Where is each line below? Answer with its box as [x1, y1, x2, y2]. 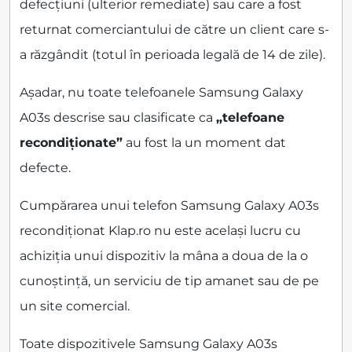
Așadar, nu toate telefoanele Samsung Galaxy [20, 85, 303, 101]
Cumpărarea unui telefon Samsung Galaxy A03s [20, 198, 319, 214]
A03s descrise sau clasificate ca [20, 110, 216, 126]
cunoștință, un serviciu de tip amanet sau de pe [20, 273, 319, 289]
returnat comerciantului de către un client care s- [20, 22, 329, 38]
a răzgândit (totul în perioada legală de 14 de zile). [20, 47, 325, 63]
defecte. [20, 160, 71, 176]
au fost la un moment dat [123, 135, 286, 151]
